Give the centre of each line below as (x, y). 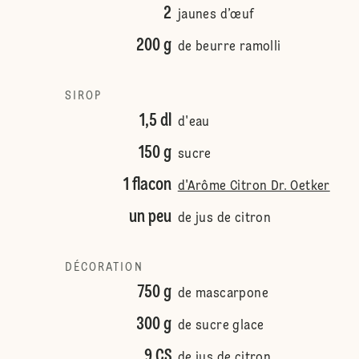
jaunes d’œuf (216, 15)
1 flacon (147, 185)
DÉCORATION (104, 268)
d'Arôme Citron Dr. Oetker (254, 187)
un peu (150, 217)
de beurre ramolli (229, 47)
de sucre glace (221, 326)
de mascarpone (223, 294)
